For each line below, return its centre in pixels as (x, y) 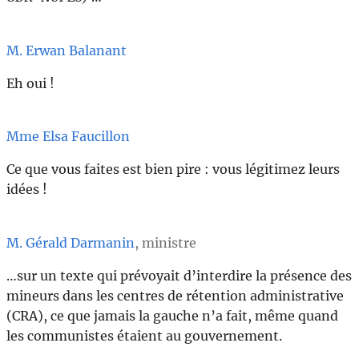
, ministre (165, 242)
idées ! (27, 190)
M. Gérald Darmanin (71, 242)
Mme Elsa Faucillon (68, 137)
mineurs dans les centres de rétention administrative (175, 295)
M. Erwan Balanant (67, 50)
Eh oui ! (30, 83)
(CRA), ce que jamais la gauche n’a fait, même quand (172, 315)
